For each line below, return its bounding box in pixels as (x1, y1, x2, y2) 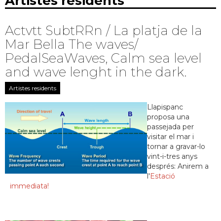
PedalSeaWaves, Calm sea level (5, 50, 202, 66)
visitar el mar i (147, 132, 194, 141)
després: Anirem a (147, 162, 209, 171)
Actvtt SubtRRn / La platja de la (5, 23, 202, 38)
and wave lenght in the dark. (5, 64, 186, 80)
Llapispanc (147, 103, 183, 111)
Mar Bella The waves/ (5, 37, 138, 52)
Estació (150, 172, 175, 181)
